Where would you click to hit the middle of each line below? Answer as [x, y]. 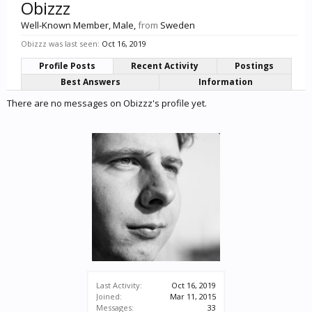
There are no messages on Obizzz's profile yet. [107, 103]
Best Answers [90, 82]
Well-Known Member [65, 25]
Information [225, 82]
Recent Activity [165, 66]
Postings [254, 66]
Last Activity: [119, 285]
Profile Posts [68, 66]
